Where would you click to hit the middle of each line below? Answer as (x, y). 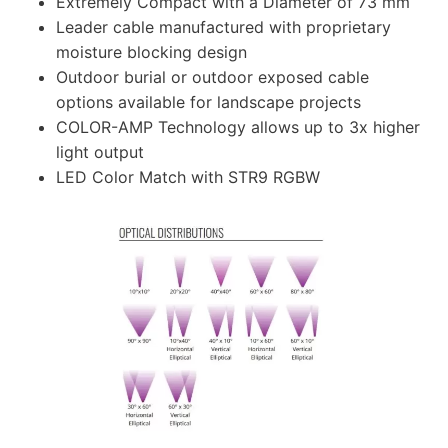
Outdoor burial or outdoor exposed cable (212, 77)
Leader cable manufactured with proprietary (223, 27)
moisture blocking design (151, 52)
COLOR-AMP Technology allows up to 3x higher (238, 127)
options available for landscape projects (208, 102)
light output (100, 152)
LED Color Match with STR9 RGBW (188, 177)
